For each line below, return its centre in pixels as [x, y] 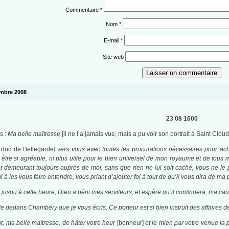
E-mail [112, 41]
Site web [113, 57]
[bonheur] [130, 223]
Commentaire [83, 10]
